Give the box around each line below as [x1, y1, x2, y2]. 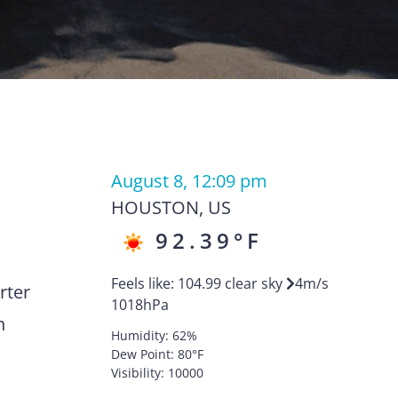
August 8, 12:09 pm [110, 169, 267, 193]
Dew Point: [110, 346, 178, 362]
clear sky [224, 274, 283, 293]
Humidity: [110, 327, 172, 344]
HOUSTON [110, 195, 199, 219]
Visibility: [110, 364, 168, 381]
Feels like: [110, 274, 178, 293]
